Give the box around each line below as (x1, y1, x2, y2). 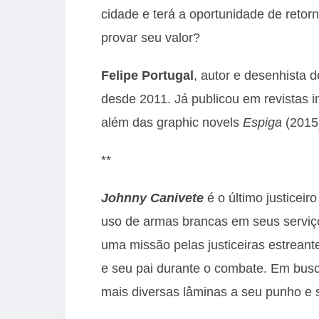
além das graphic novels (101, 115, 243, 130)
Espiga (243, 115, 282, 130)
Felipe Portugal (101, 68, 194, 83)
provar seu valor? (101, 30, 204, 45)
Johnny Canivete (101, 190, 204, 205)
